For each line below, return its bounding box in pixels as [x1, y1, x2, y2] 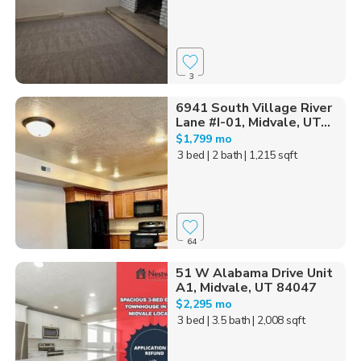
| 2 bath [206, 147, 243, 164]
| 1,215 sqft [244, 147, 297, 164]
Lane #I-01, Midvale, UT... [175, 114, 330, 132]
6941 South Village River [175, 99, 332, 118]
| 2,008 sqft [252, 313, 305, 329]
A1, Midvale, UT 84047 [175, 279, 317, 297]
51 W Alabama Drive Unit [175, 264, 333, 283]
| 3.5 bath [206, 313, 251, 329]
